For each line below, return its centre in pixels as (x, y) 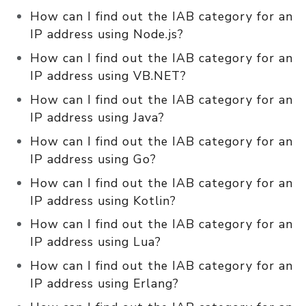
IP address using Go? (93, 159)
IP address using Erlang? (105, 284)
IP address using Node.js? (107, 34)
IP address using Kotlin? (103, 200)
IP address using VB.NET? (108, 76)
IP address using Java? (97, 117)
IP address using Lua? (96, 242)
